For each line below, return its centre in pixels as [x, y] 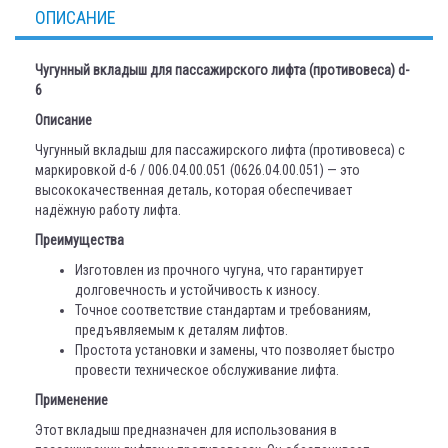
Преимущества [79, 240]
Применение [71, 400]
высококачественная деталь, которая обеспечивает [193, 190]
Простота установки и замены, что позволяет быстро [235, 350]
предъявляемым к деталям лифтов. [181, 330]
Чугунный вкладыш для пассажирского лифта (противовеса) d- [222, 70]
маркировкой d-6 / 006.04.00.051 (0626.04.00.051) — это [197, 170]
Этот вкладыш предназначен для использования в [186, 430]
